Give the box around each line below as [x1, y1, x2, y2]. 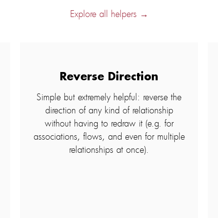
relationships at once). [69, 143, 149, 155]
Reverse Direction [60, 71, 158, 82]
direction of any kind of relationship [45, 104, 173, 116]
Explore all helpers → [70, 7, 148, 19]
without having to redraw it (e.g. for [44, 117, 174, 129]
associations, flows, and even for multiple [33, 130, 185, 142]
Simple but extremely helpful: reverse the [36, 91, 182, 103]
